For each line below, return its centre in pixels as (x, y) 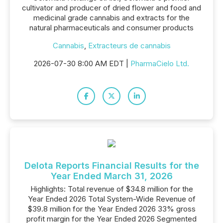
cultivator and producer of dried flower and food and (111, 8)
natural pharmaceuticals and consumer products (111, 28)
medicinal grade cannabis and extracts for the (111, 18)
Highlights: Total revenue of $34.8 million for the (111, 189)
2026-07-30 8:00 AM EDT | (82, 63)
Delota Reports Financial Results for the (111, 166)
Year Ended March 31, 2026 (111, 176)
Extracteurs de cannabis (129, 46)
